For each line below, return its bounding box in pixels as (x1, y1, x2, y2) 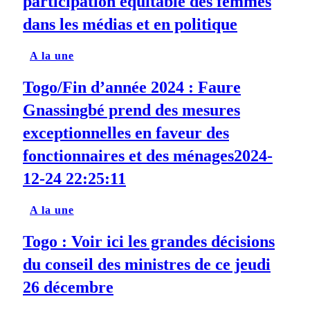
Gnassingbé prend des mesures (23, 101, 240, 120)
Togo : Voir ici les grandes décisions (23, 232, 275, 250)
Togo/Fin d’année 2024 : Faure (23, 78, 241, 97)
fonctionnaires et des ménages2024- (23, 147, 273, 165)
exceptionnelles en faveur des (23, 124, 229, 143)
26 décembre (23, 277, 113, 296)
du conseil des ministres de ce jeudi (23, 255, 271, 273)
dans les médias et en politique (23, 15, 237, 34)
